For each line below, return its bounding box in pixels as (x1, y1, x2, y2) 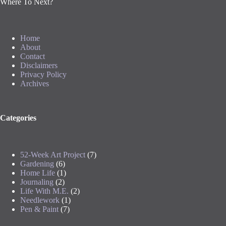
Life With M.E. (20, 187, 69, 196)
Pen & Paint (20, 205, 59, 214)
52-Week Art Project (20, 150, 85, 159)
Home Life (20, 168, 55, 178)
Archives (20, 79, 49, 88)
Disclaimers (20, 61, 58, 70)
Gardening (20, 159, 54, 168)
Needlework (20, 196, 60, 205)
